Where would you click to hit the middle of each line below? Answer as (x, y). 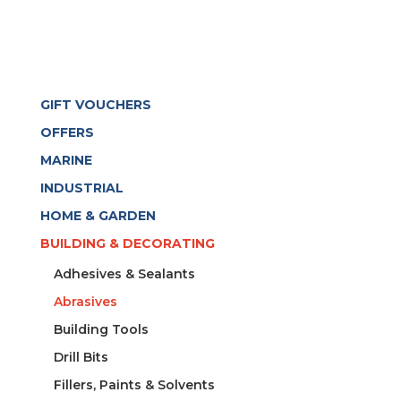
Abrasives (85, 302)
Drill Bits (81, 358)
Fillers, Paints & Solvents (134, 385)
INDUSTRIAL (81, 188)
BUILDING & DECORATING (127, 244)
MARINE (66, 161)
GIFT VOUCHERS (95, 105)
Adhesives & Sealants (124, 274)
